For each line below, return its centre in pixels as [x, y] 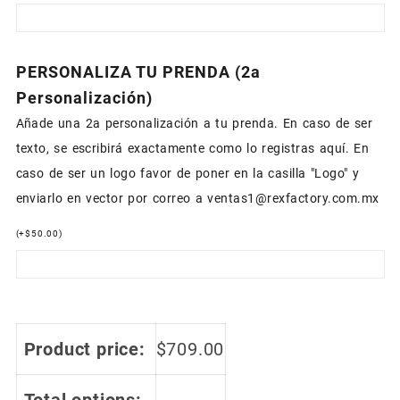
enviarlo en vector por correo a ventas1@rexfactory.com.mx [197, 199]
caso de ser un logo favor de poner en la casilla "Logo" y [187, 174]
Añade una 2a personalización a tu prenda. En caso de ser [194, 124]
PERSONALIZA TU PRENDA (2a [138, 72]
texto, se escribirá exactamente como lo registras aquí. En [192, 149]
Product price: [84, 350]
